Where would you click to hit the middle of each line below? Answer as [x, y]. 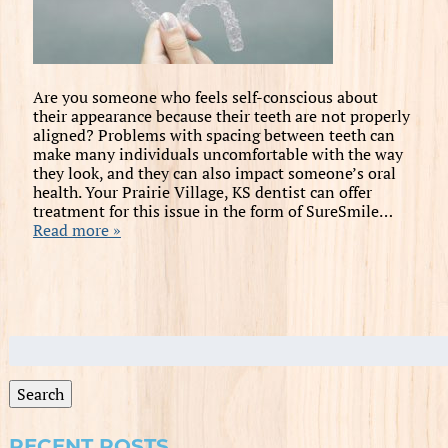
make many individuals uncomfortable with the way [217, 153]
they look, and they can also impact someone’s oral [214, 172]
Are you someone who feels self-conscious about [205, 96]
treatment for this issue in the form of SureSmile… [212, 210]
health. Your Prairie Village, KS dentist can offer [202, 191]
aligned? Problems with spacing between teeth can [213, 134]
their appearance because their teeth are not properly [221, 115]
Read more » [76, 229]
